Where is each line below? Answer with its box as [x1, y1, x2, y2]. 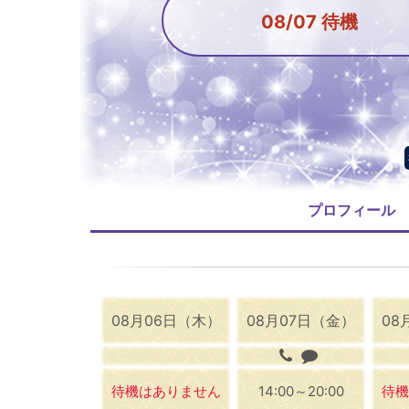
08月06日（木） [110, 310, 221, 330]
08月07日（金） [246, 310, 356, 330]
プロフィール [308, 200, 396, 219]
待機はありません [110, 382, 221, 400]
